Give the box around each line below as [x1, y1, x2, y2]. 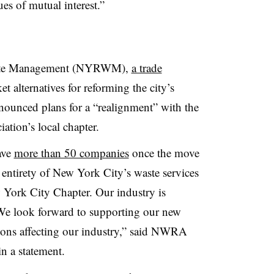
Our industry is [95, 183, 166, 199]
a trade [131, 60, 162, 75]
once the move [128, 144, 199, 160]
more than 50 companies [13, 144, 129, 160]
